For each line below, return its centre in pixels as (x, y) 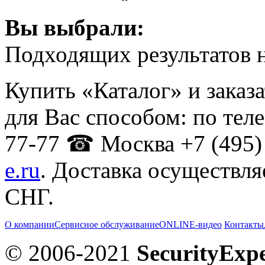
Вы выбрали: (75, 28)
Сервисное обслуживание (107, 225)
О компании (30, 225)
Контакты (244, 225)
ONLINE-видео (190, 225)
